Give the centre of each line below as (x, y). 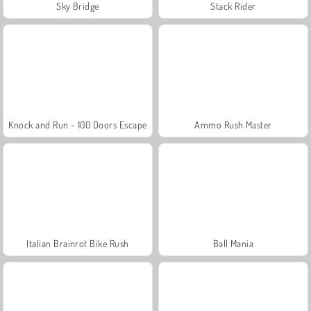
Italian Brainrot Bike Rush (78, 243)
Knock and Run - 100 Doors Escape (78, 124)
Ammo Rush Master (233, 124)
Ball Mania (233, 243)
